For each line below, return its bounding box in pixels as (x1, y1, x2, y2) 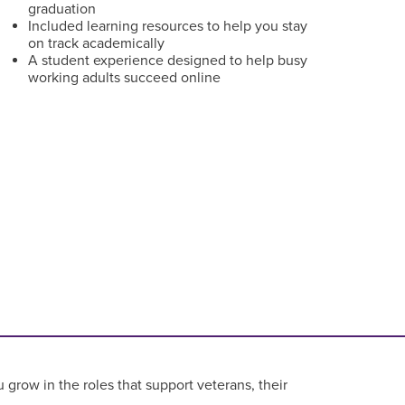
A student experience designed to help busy (27, 52, 307, 70)
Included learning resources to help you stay (27, 17, 307, 35)
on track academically (27, 34, 165, 52)
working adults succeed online (27, 69, 221, 87)
